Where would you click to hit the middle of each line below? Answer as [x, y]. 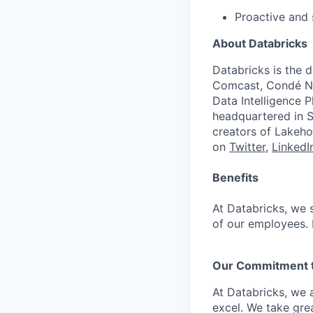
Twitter [247, 147]
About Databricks [260, 43]
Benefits [235, 177]
